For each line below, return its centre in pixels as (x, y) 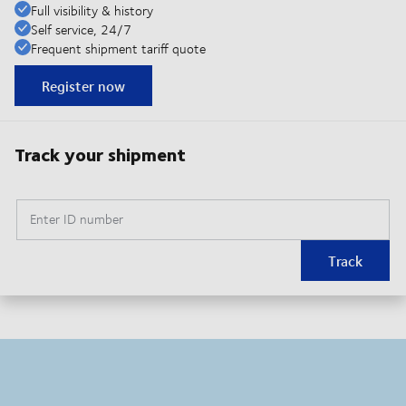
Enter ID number (77, 219)
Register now (83, 86)
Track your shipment (100, 154)
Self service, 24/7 (81, 30)
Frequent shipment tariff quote (118, 49)
